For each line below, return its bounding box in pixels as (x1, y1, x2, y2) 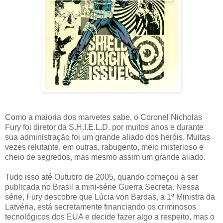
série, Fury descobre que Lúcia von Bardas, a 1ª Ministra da (5, 193, 215, 202)
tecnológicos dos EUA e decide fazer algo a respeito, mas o (5, 213, 215, 222)
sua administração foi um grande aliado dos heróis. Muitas (5, 133, 210, 142)
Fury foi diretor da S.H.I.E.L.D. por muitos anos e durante (5, 123, 204, 132)
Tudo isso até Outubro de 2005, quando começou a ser (5, 173, 198, 182)
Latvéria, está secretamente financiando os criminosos (5, 203, 196, 212)
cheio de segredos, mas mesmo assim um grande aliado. (5, 153, 206, 162)
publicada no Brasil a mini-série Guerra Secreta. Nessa (5, 183, 199, 192)
